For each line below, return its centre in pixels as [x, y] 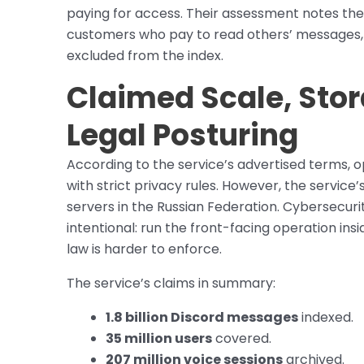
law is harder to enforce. [144, 249]
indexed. [326, 318]
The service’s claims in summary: [171, 284]
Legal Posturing [182, 136]
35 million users [159, 339]
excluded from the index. [145, 56]
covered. [242, 339]
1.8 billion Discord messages [202, 318]
